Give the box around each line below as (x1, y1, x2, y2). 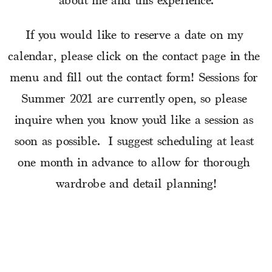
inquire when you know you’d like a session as (14, 114, 254, 129)
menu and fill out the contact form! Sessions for (10, 71, 258, 86)
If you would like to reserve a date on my (25, 29, 242, 44)
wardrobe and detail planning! (55, 177, 217, 192)
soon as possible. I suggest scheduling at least (14, 135, 254, 150)
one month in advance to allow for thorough (18, 156, 250, 171)
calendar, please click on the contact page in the (8, 50, 260, 65)
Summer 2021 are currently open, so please (21, 92, 246, 107)
